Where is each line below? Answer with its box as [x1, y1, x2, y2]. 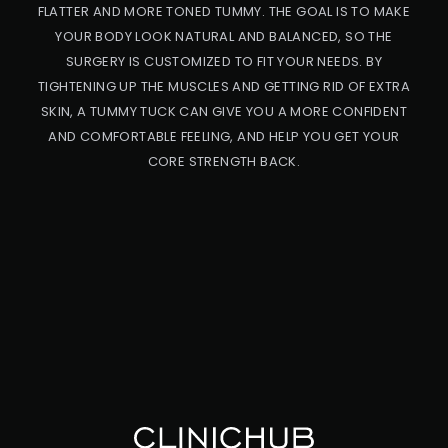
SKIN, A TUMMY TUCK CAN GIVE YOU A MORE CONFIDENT [40, 102, 408, 122]
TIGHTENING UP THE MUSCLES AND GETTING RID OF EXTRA [38, 77, 410, 97]
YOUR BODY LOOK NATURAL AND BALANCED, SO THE [55, 27, 393, 47]
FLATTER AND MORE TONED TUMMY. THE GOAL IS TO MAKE [37, 2, 411, 22]
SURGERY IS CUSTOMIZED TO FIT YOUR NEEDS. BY [65, 52, 383, 72]
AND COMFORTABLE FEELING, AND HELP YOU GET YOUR [48, 127, 400, 147]
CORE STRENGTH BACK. [147, 152, 301, 172]
